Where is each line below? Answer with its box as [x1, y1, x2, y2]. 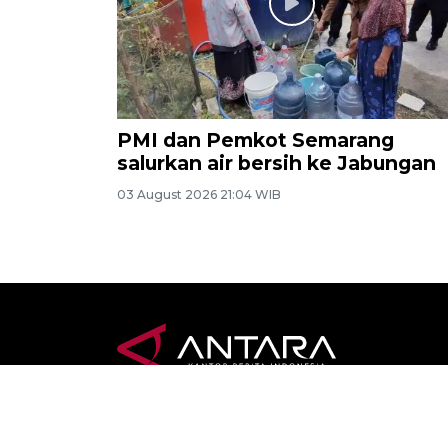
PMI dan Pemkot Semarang [117, 128, 394, 153]
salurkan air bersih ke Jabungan [117, 151, 436, 176]
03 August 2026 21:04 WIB [117, 187, 281, 203]
